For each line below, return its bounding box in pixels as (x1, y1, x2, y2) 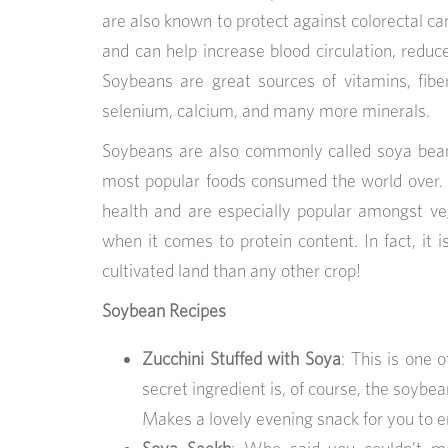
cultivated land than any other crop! (102, 260, 361, 282)
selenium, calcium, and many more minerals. (102, 100, 430, 122)
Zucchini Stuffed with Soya (142, 348, 341, 370)
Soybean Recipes (102, 300, 226, 322)
